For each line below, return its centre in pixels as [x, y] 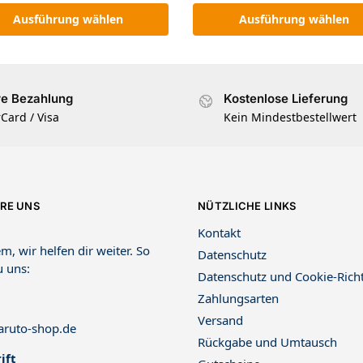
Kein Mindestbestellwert [290, 117]
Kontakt [219, 233]
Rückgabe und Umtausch [267, 342]
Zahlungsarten [238, 299]
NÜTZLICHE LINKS [247, 205]
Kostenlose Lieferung [286, 99]
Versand [220, 320]
